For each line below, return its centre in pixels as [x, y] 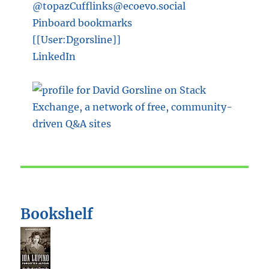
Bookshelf [57, 214]
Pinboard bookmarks [83, 23]
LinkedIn [54, 57]
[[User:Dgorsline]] [77, 40]
